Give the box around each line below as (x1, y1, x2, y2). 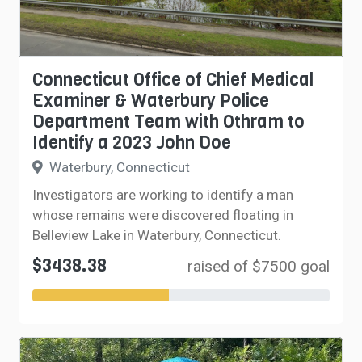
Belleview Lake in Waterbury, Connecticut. (32, 227, 281, 243)
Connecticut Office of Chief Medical (32, 68, 314, 91)
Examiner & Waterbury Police (32, 89, 269, 112)
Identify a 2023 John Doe (32, 131, 231, 154)
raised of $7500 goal (187, 256, 330, 276)
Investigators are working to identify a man (32, 187, 293, 203)
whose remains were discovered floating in (32, 207, 293, 223)
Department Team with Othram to (32, 110, 305, 133)
